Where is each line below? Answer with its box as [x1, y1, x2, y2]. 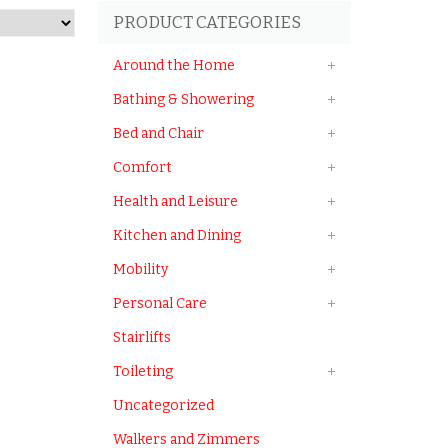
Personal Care [113, 295, 207, 312]
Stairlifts [113, 329, 171, 346]
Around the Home [113, 57, 235, 74]
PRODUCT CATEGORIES [113, 12, 301, 33]
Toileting [113, 363, 173, 380]
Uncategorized [113, 397, 214, 414]
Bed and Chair [113, 125, 204, 142]
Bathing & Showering [113, 91, 254, 108]
